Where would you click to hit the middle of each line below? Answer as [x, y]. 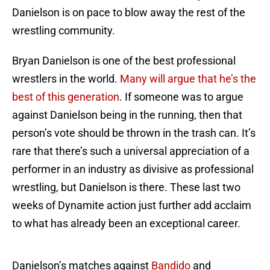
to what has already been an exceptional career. [126, 224]
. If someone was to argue [181, 97]
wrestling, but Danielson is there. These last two [126, 187]
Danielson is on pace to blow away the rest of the [129, 13]
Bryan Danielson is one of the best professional [124, 61]
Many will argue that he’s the [188, 79]
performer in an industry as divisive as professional [133, 169]
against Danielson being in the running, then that [127, 115]
